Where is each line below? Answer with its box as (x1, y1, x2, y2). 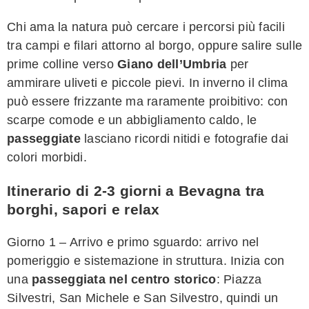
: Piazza (216, 272, 262, 286)
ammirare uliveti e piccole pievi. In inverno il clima (7, 75, 288, 90)
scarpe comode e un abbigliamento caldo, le (7, 112, 257, 127)
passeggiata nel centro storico (32, 272, 217, 286)
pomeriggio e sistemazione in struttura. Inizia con (7, 253, 285, 268)
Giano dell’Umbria (117, 57, 227, 71)
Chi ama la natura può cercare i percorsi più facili (7, 19, 285, 34)
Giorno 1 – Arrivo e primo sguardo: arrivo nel (7, 235, 259, 249)
